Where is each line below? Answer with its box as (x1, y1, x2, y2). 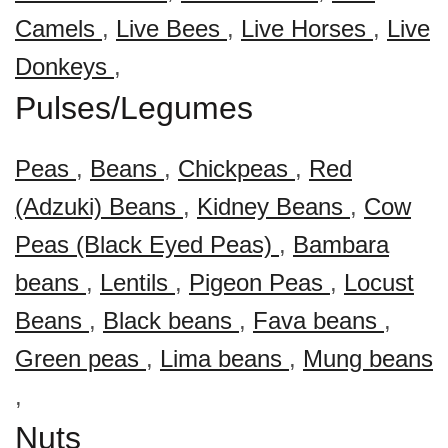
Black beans (103, 307, 239, 334)
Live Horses (241, 15, 373, 42)
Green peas (15, 345, 146, 372)
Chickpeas (178, 155, 295, 182)
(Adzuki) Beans (15, 193, 183, 220)
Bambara (293, 231, 389, 258)
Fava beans (253, 307, 384, 334)
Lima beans (160, 345, 289, 372)
